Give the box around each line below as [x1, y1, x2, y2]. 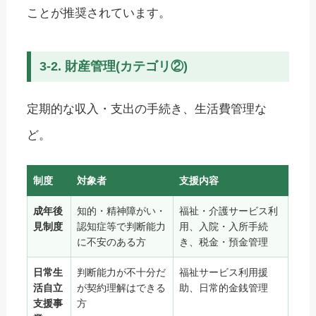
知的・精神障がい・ [77, 205, 166, 217]
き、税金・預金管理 [179, 236, 269, 248]
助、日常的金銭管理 [179, 281, 269, 293]
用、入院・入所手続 [179, 220, 269, 232]
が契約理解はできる [77, 281, 166, 293]
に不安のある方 [77, 236, 147, 248]
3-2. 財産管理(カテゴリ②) [39, 59, 188, 73]
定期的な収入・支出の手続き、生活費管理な [27, 102, 267, 116]
